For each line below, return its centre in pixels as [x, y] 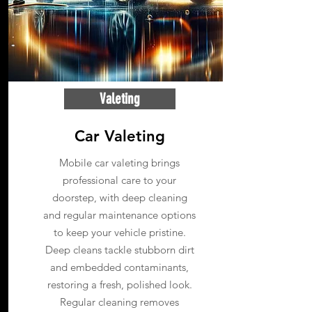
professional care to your [119, 180]
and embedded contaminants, [119, 267]
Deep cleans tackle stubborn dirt [119, 250]
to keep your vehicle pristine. [119, 232]
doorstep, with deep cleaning [119, 197]
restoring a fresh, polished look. [119, 284]
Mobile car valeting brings [119, 163]
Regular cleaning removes [119, 302]
